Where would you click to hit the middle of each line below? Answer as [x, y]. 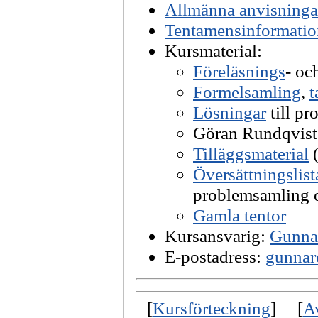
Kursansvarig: [217, 236]
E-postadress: [215, 256]
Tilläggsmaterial [251, 153]
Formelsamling [247, 92]
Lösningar [230, 112]
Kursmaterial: [213, 50]
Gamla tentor [240, 215]
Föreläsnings [239, 71]
